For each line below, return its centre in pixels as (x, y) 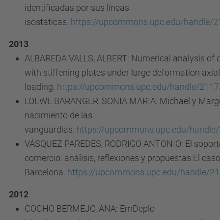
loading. (41, 87)
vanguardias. (51, 129)
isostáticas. (48, 22)
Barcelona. (46, 172)
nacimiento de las (58, 115)
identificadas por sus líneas (77, 8)
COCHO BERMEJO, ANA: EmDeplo (90, 208)
